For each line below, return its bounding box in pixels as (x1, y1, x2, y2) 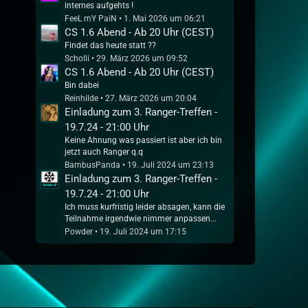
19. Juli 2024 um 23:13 (126, 159, 214, 170)
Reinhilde (64, 93, 98, 103)
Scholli (64, 53, 89, 63)
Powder (64, 226, 93, 236)
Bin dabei (64, 80, 99, 90)
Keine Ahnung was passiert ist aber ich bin (64, 135, 222, 145)
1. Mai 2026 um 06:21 (123, 13, 206, 23)
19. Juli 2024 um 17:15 (99, 226, 186, 236)
